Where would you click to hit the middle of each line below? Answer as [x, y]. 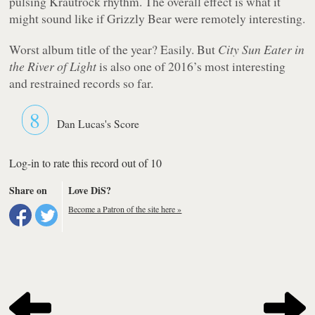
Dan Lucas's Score [98, 123]
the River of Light [53, 66]
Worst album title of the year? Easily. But [114, 49]
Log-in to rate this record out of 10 [86, 162]
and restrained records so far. [82, 83]
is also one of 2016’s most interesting [191, 66]
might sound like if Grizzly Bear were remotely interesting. [157, 18]
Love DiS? [90, 190]
